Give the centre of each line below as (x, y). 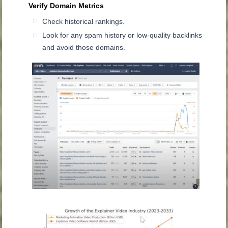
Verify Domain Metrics (66, 5)
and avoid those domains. (84, 47)
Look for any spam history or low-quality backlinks (122, 35)
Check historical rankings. (84, 21)
